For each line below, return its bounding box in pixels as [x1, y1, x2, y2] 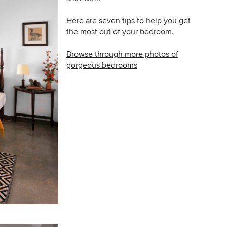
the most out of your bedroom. [66, 27, 174, 37]
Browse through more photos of [66, 49, 178, 59]
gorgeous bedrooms [66, 60, 137, 70]
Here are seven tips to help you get [66, 16, 191, 26]
